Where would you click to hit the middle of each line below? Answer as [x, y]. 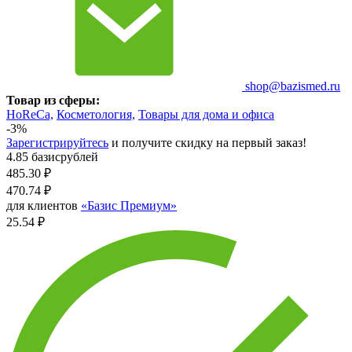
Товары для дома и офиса [206, 114]
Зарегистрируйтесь [57, 142]
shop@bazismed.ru [291, 86]
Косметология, [96, 114]
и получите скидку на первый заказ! [207, 142]
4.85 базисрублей [52, 156]
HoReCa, [30, 114]
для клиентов [44, 205]
